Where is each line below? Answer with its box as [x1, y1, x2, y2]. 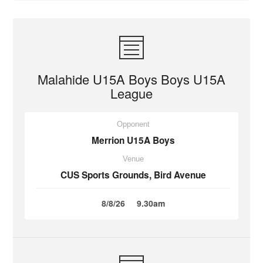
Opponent [117, 120, 150, 129]
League [110, 84, 153, 102]
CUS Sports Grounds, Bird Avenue [60, 168, 206, 181]
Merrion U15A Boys [92, 134, 175, 147]
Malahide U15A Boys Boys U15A [38, 70, 225, 88]
